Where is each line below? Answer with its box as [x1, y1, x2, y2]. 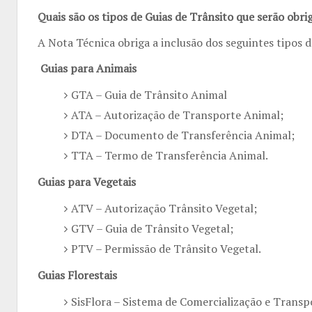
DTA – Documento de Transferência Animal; [70, 127, 295, 143]
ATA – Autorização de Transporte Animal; [70, 107, 283, 123]
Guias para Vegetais [38, 173, 136, 189]
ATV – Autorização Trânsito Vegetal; [70, 200, 257, 216]
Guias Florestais [38, 267, 117, 283]
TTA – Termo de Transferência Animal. [70, 147, 268, 163]
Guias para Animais [38, 60, 136, 76]
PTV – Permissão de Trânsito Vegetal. [70, 240, 261, 256]
